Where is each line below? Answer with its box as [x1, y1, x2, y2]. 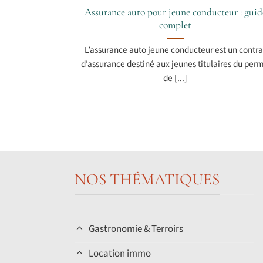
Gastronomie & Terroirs [89, 221, 184, 236]
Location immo [89, 247, 151, 261]
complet [159, 19, 192, 32]
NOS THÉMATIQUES [75, 170, 220, 190]
